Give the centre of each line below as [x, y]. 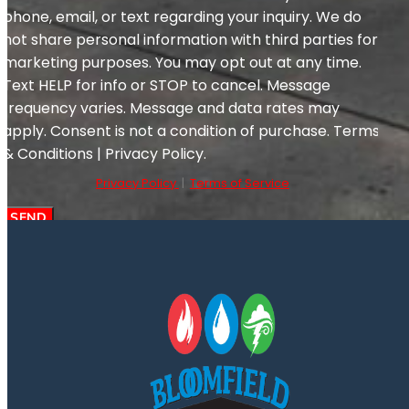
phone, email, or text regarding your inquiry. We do [182, 17]
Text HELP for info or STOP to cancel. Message [167, 86]
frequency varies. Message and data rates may [171, 109]
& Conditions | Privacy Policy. [105, 154]
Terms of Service [239, 184]
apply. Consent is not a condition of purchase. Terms [191, 131]
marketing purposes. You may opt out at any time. [182, 63]
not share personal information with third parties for [190, 40]
